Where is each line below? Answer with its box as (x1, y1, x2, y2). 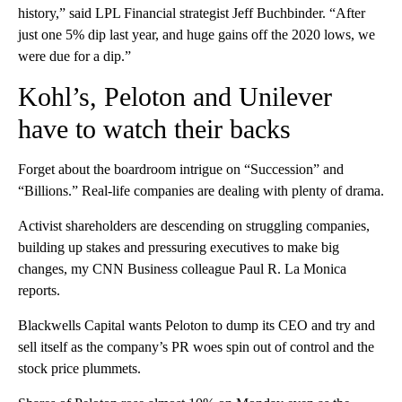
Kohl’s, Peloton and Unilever (18, 81, 332, 111)
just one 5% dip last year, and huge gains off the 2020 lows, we (18, 26, 375, 42)
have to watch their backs (18, 113, 291, 144)
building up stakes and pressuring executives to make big (18, 239, 339, 255)
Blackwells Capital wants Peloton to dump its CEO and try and (18, 317, 375, 333)
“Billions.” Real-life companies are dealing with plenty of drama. (18, 182, 384, 198)
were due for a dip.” (18, 48, 131, 64)
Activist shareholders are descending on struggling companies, (18, 217, 370, 233)
